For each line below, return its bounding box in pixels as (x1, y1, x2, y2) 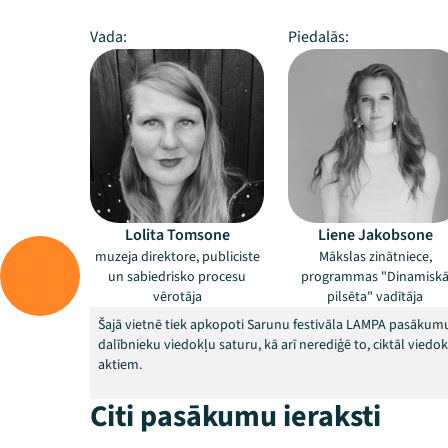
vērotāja (152, 287, 202, 307)
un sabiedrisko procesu (108, 267, 246, 287)
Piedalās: (288, 26, 349, 48)
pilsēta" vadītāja (327, 287, 423, 307)
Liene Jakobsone (317, 224, 433, 246)
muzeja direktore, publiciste (94, 247, 260, 267)
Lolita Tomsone (124, 224, 230, 246)
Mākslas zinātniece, (318, 247, 432, 267)
